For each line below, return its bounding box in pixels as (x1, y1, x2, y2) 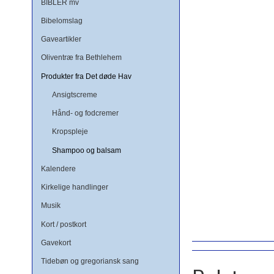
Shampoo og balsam (51, 146, 121, 155)
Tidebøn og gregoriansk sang (41, 257, 139, 266)
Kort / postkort (41, 220, 86, 229)
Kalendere (41, 164, 76, 173)
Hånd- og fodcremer (51, 109, 119, 118)
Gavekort (41, 238, 71, 247)
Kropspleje (51, 127, 88, 136)
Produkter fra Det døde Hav (41, 72, 131, 81)
